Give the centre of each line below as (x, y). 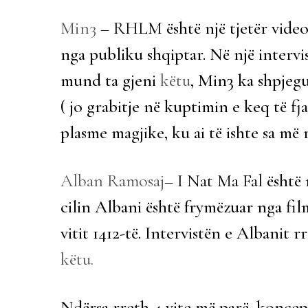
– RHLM (129, 28)
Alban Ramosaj (112, 180)
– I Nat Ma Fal (213, 180)
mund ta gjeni (110, 80)
